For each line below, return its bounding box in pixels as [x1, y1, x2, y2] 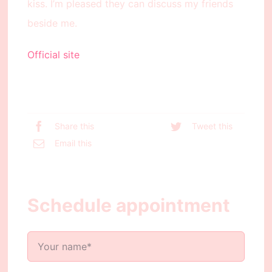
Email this [54, 137, 92, 148]
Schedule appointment [27, 194, 230, 217]
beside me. [27, 17, 77, 30]
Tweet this [192, 120, 233, 131]
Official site [27, 49, 80, 61]
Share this [54, 120, 94, 131]
